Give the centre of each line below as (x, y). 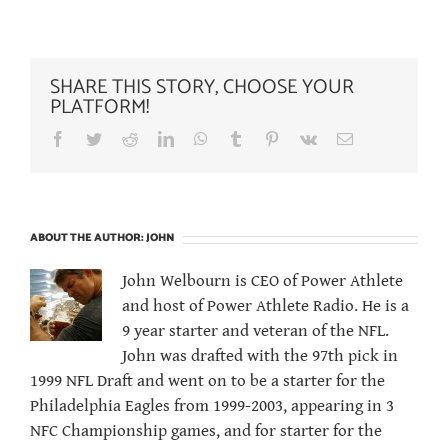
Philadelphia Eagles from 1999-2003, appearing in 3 (212, 406)
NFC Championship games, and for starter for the (206, 431)
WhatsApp (241, 138)
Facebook (96, 138)
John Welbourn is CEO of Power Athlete (262, 281)
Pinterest (306, 138)
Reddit (158, 138)
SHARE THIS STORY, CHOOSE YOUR (202, 88)
